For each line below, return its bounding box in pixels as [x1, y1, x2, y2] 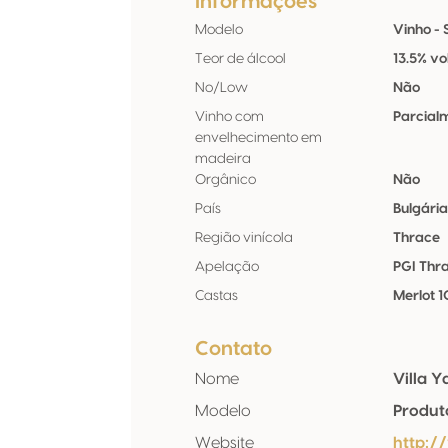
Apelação [195, 260, 259, 274]
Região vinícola [195, 231, 293, 245]
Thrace [393, 231, 441, 245]
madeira [195, 152, 251, 166]
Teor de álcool [195, 52, 286, 66]
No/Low [195, 81, 248, 95]
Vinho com [195, 110, 264, 124]
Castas [195, 289, 238, 303]
